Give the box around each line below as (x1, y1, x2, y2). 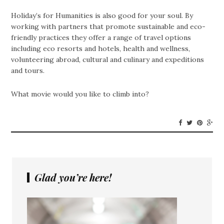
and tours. (11, 66, 45, 75)
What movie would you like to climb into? (11, 89, 149, 99)
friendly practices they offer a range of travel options (11, 33, 191, 42)
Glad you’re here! (34, 170, 111, 184)
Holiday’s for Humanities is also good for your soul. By (11, 11, 193, 20)
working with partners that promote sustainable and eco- (11, 22, 206, 31)
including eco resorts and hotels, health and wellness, (11, 44, 190, 53)
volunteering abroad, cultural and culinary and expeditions (11, 55, 204, 64)
